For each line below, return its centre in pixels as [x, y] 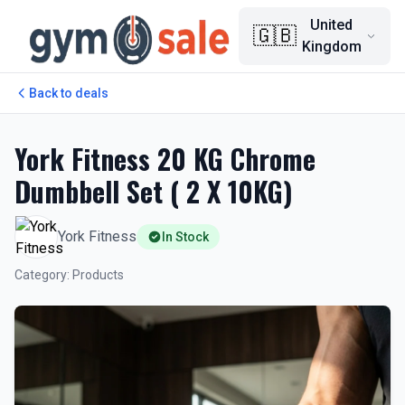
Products [98, 275]
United [332, 25]
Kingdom [331, 47]
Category [41, 275]
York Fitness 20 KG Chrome [165, 159]
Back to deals [69, 93]
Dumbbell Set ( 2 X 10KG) [154, 191]
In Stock [185, 237]
